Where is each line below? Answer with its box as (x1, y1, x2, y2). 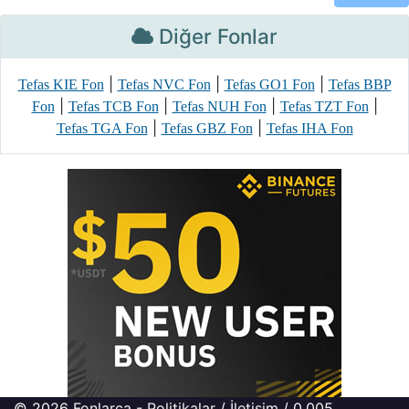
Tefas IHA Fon (266, 121, 353, 136)
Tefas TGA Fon (56, 121, 148, 136)
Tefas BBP (328, 77, 392, 92)
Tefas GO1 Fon (224, 77, 315, 92)
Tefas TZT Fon (279, 99, 369, 114)
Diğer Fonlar (153, 24, 278, 48)
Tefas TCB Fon (68, 99, 159, 114)
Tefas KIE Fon (17, 77, 104, 92)
